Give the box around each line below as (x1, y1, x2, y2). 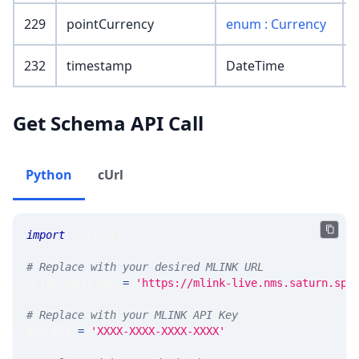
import (26, 228, 65, 242)
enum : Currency (226, 15, 326, 34)
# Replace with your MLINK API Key (26, 309, 238, 322)
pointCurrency (67, 15, 154, 34)
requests (65, 228, 129, 242)
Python (26, 166, 72, 184)
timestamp (67, 57, 132, 75)
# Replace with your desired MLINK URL (26, 260, 270, 274)
